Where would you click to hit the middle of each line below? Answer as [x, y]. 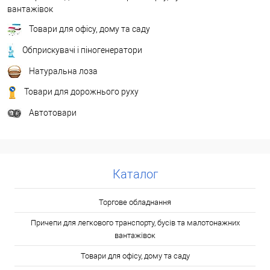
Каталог [135, 174]
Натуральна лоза [63, 71]
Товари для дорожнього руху [81, 92]
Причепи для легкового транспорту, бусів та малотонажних [135, 223]
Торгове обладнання [135, 202]
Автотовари [53, 113]
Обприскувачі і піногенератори [82, 50]
